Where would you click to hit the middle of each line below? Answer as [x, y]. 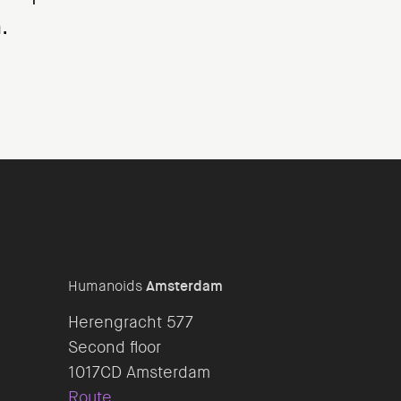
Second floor [115, 347]
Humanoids [107, 286]
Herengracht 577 [131, 322]
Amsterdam [184, 286]
